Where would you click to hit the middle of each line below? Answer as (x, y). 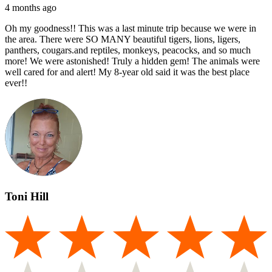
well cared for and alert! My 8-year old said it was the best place (127, 72)
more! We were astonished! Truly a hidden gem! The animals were (132, 61)
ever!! (16, 83)
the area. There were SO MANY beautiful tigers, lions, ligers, (123, 39)
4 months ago (31, 8)
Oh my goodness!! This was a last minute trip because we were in (131, 29)
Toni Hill (27, 197)
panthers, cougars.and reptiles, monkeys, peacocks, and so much (128, 50)
